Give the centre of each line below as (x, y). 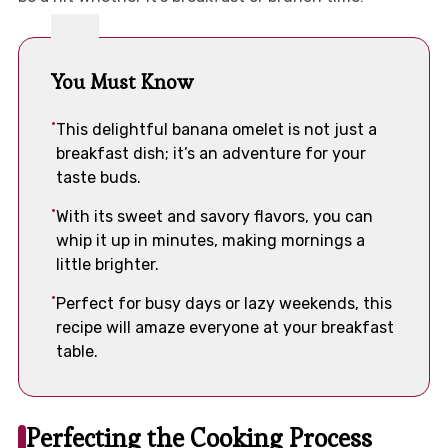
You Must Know (121, 81)
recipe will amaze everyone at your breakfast (224, 327)
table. (76, 351)
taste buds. (98, 177)
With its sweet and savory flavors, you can (214, 216)
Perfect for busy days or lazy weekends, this (223, 303)
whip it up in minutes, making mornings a (210, 240)
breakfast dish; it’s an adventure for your (210, 153)
